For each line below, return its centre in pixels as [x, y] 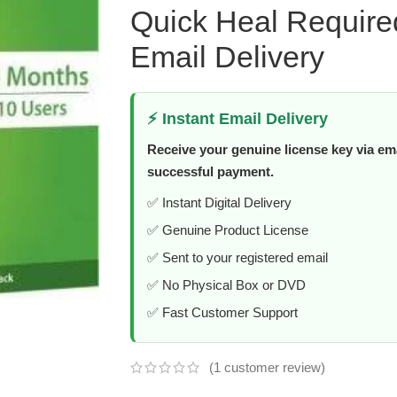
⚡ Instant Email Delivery [237, 118]
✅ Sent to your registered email [237, 257]
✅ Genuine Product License [227, 230]
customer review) [272, 367]
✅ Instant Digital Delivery [219, 202]
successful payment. [210, 171]
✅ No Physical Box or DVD [226, 284]
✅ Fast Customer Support [222, 312]
